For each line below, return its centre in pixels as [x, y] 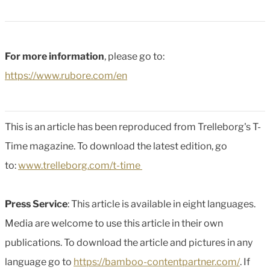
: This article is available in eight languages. [162, 204]
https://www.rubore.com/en [66, 75]
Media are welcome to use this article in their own [114, 223]
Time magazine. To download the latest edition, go [116, 146]
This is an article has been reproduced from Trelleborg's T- [133, 127]
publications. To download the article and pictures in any [129, 242]
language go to [39, 262]
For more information [55, 56]
